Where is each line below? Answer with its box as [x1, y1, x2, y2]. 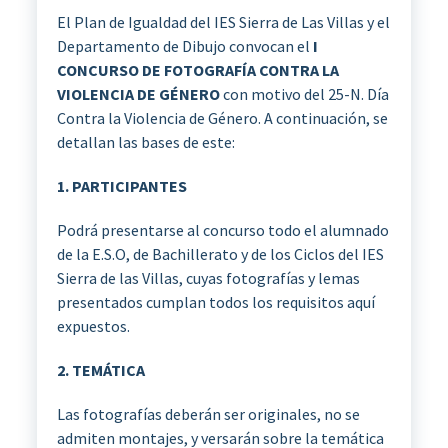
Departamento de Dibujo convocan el [56, 35, 313, 56]
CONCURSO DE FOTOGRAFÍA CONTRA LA [56, 59, 339, 80]
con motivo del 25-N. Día [222, 83, 389, 104]
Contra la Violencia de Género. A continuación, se [56, 107, 388, 128]
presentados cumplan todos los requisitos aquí [56, 291, 375, 312]
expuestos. [56, 315, 130, 336]
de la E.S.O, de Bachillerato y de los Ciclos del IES [56, 243, 384, 264]
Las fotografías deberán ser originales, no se [56, 403, 360, 424]
